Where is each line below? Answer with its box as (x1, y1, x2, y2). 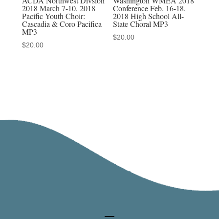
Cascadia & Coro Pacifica (22, 18, 102, 29)
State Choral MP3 (113, 18, 169, 29)
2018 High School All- (113, 10, 184, 21)
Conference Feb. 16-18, (113, 2, 186, 13)
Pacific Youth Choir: (22, 10, 85, 21)
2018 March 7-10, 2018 (22, 2, 95, 13)
